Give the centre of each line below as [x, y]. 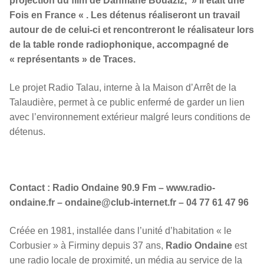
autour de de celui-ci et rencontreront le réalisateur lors [132, 29]
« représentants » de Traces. [72, 59]
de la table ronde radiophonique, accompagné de [119, 44]
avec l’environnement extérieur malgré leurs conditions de [130, 117]
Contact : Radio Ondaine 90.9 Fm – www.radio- [112, 187]
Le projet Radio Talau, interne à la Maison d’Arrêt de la [123, 87]
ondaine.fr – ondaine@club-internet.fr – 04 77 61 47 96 [129, 202]
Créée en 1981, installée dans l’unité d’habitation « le [121, 230]
